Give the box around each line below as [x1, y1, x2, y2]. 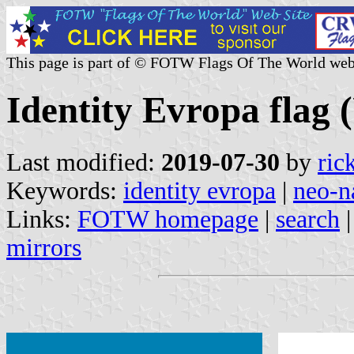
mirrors [6, 233, 81, 262]
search [276, 205, 340, 233]
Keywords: [6, 176, 123, 205]
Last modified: [6, 148, 161, 176]
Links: [6, 205, 77, 233]
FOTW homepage [77, 205, 258, 233]
